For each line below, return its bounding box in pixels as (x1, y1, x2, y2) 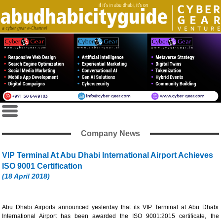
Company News (80, 129, 140, 138)
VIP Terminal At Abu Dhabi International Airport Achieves (2, 150, 214, 159)
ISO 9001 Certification (2, 161, 83, 170)
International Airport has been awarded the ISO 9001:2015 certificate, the (2, 212, 219, 220)
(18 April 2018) (2, 172, 50, 180)
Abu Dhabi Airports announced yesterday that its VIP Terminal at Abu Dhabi (2, 203, 219, 211)
